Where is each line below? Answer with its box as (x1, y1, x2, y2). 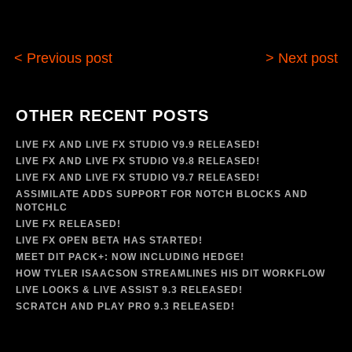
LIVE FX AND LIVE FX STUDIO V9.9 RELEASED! (16, 139, 260, 151)
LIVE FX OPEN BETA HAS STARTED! (16, 235, 203, 247)
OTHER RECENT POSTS (16, 107, 209, 125)
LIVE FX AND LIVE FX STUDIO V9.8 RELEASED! (16, 156, 260, 167)
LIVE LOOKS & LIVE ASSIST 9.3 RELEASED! (16, 284, 243, 296)
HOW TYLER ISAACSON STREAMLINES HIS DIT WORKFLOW (16, 268, 325, 280)
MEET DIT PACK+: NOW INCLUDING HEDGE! (16, 251, 244, 263)
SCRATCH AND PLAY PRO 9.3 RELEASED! (16, 301, 235, 313)
